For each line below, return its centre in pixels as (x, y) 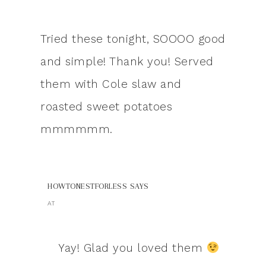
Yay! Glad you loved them (132, 248)
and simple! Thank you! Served (127, 62)
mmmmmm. (77, 129)
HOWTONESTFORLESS (87, 186)
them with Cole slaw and (111, 84)
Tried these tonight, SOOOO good (133, 39)
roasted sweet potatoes (106, 107)
